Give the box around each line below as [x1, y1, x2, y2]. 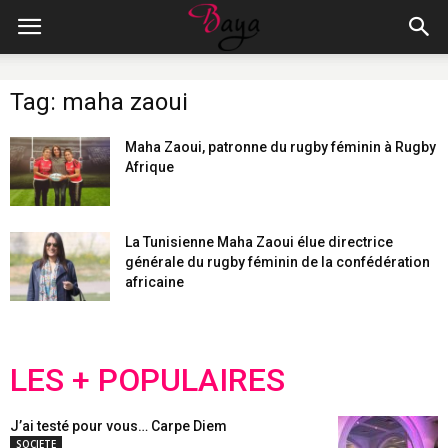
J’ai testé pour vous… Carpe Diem [10, 418, 227, 434]
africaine [125, 274, 184, 290]
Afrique [125, 159, 174, 175]
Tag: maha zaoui [10, 88, 188, 116]
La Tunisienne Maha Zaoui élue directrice [125, 234, 393, 250]
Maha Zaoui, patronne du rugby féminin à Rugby [125, 139, 436, 155]
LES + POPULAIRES [10, 361, 285, 399]
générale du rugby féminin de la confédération [125, 254, 430, 270]
